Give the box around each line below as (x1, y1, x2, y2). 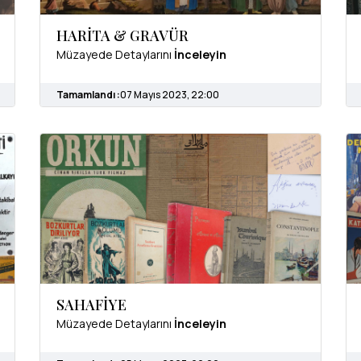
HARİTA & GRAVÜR (56, 26, 189, 46)
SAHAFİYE (56, 294, 127, 314)
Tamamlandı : (56, 88, 120, 102)
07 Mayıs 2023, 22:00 (120, 88, 219, 102)
